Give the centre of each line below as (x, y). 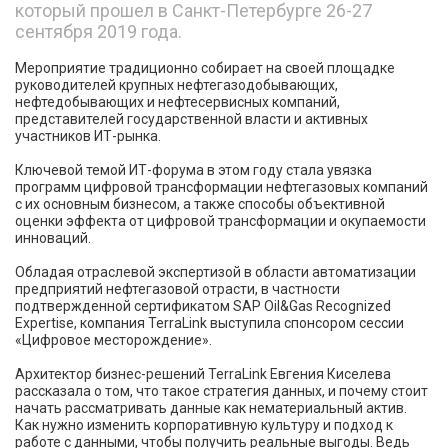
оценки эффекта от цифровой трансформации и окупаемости (220, 221)
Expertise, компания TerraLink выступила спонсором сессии (209, 323)
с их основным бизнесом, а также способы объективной (200, 204)
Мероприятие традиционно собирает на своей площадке (205, 68)
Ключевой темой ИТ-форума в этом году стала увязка (193, 170)
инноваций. (53, 238)
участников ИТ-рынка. (88, 136)
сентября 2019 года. (98, 31)
